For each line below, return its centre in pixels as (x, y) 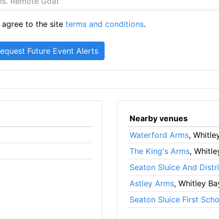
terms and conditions (105, 24)
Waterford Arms (159, 135)
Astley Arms (152, 183)
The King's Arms (159, 151)
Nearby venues (158, 118)
